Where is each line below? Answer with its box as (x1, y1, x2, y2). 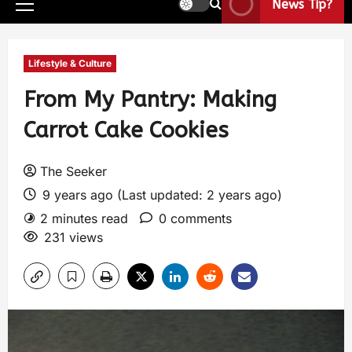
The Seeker (40, 163, 107, 179)
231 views (44, 229, 103, 245)
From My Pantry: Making (24, 86, 277, 112)
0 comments (159, 211, 232, 226)
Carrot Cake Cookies (24, 117, 229, 143)
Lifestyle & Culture (28, 57, 112, 69)
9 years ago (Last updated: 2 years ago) (38, 187, 282, 203)
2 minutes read (40, 211, 128, 226)
